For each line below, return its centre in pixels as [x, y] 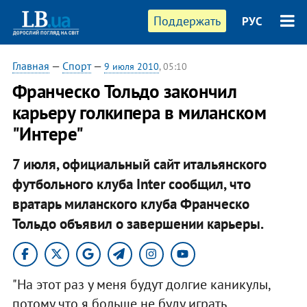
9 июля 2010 [131, 66]
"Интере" [48, 134]
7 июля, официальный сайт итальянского [139, 164]
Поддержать [187, 21]
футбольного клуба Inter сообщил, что [131, 184]
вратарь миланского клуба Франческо [131, 204]
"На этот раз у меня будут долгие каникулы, [141, 284]
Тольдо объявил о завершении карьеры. [138, 223]
